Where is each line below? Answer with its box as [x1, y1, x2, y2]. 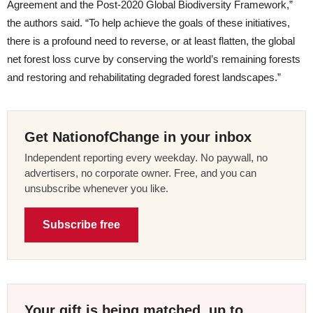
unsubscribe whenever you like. [24, 182, 168, 194]
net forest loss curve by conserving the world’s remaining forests [7, 52, 300, 65]
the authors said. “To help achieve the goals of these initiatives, [7, 16, 290, 29]
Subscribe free [43, 218, 120, 231]
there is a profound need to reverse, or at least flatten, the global [7, 34, 295, 47]
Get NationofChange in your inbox [24, 129, 252, 145]
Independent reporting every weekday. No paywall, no [24, 151, 268, 163]
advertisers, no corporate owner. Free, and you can [24, 166, 256, 179]
